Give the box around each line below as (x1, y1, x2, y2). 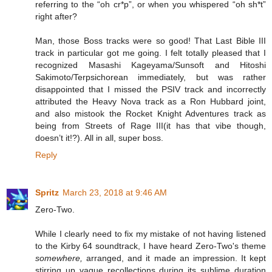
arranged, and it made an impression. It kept (83, 253, 266, 263)
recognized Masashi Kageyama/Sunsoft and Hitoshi (35, 60, 266, 70)
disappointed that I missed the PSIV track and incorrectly (35, 84, 266, 95)
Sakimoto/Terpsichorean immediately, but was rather (35, 72, 266, 83)
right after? (35, 12, 77, 22)
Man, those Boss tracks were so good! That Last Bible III (35, 36, 266, 46)
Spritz (35, 188, 59, 198)
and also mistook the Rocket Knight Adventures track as (35, 109, 266, 119)
